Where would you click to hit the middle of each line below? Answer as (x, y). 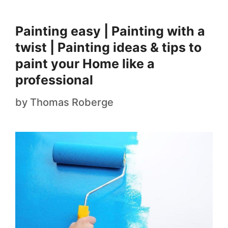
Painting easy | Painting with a (110, 31)
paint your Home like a (85, 63)
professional (54, 80)
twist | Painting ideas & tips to (108, 47)
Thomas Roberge (72, 102)
